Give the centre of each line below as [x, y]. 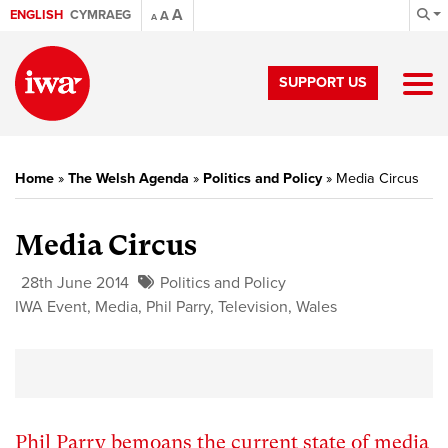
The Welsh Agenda [128, 178]
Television [253, 307]
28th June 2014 [75, 283]
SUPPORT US [323, 82]
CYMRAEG [100, 15]
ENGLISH [36, 15]
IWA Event [51, 307]
